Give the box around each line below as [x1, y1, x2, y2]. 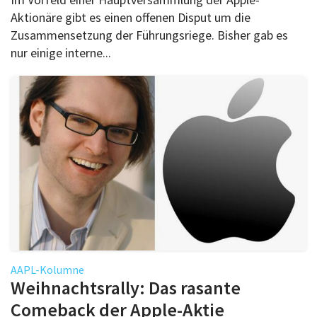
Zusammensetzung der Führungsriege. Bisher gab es [11, 26, 288, 43]
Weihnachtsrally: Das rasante [11, 275, 241, 299]
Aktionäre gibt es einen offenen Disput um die [11, 8, 250, 25]
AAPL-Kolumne [11, 262, 84, 277]
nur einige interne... [11, 44, 111, 61]
